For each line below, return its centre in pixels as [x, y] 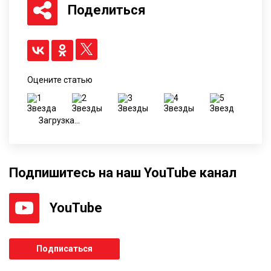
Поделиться [107, 10]
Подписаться [64, 248]
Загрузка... [58, 120]
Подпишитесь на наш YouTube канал [123, 172]
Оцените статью [60, 80]
